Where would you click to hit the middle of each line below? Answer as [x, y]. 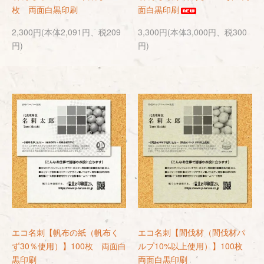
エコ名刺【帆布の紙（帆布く [65, 232]
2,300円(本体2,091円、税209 [66, 32]
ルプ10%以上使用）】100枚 [194, 246]
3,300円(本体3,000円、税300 [192, 32]
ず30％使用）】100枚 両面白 [69, 246]
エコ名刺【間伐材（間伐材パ [192, 232]
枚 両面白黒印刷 [45, 9]
